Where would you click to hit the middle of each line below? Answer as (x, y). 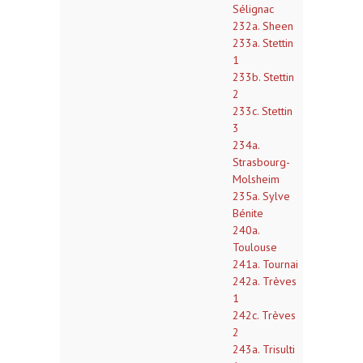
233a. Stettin (263, 43)
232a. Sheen (263, 26)
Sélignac (253, 9)
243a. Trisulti (264, 349)
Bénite (248, 213)
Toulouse (255, 247)
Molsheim (256, 179)
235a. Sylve (261, 196)
